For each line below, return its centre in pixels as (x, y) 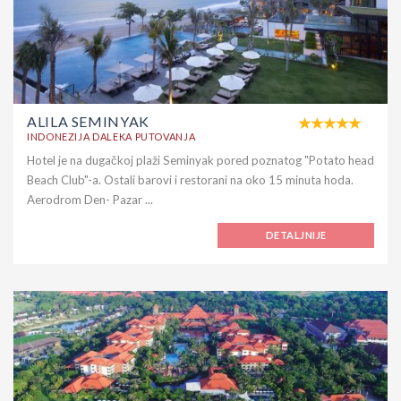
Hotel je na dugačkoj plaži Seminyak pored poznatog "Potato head (200, 161)
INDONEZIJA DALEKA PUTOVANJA (111, 137)
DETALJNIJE (296, 235)
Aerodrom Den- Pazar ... (90, 200)
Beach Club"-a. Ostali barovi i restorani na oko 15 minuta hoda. (190, 180)
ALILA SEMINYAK (88, 122)
